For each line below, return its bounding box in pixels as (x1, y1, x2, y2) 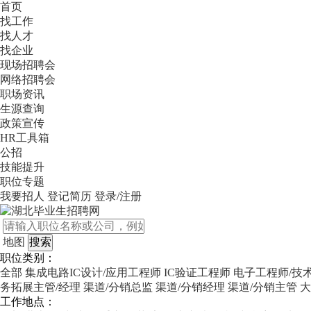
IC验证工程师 (164, 267, 230, 278)
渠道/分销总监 (83, 281, 153, 293)
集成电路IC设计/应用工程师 (25, 267, 161, 278)
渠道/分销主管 (228, 281, 297, 293)
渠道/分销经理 (155, 281, 225, 293)
